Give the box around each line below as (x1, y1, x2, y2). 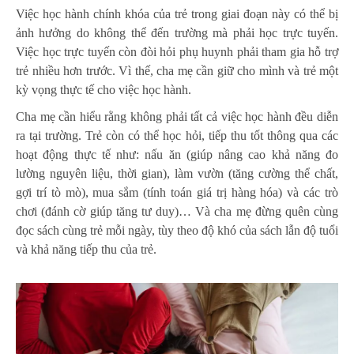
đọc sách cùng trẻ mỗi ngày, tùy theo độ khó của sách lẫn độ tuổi (16, 224, 338, 238)
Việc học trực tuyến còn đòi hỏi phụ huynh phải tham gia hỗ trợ (16, 45, 338, 59)
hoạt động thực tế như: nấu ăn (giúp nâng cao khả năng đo (16, 148, 338, 162)
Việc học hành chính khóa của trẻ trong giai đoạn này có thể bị (16, 7, 338, 21)
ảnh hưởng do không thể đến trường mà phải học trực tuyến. (16, 26, 338, 40)
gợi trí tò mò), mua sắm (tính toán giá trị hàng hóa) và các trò (16, 186, 338, 200)
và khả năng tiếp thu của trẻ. (16, 243, 156, 257)
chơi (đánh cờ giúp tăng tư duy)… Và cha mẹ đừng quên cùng (16, 205, 338, 219)
